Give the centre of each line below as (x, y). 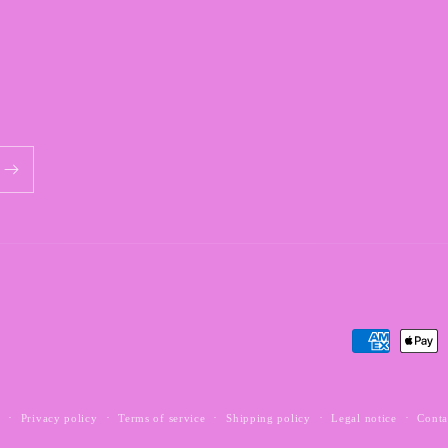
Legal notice (364, 418)
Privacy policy (59, 418)
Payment (381, 341)
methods (380, 369)
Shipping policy (268, 418)
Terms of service (162, 418)
